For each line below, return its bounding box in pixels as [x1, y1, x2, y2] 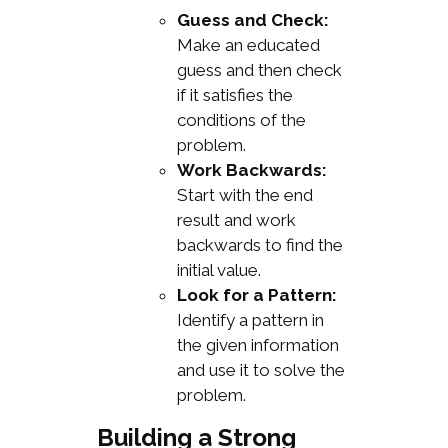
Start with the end [176, 185, 313, 206]
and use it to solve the [176, 360, 345, 381]
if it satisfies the [176, 85, 293, 106]
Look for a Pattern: [176, 285, 337, 306]
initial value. [176, 260, 261, 281]
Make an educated [176, 35, 320, 56]
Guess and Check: [176, 10, 329, 31]
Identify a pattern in [176, 310, 324, 331]
